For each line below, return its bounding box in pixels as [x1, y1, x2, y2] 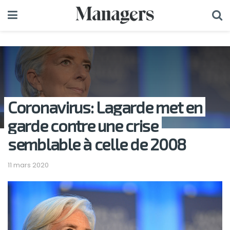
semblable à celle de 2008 [8, 134, 186, 154]
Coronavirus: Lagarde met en [8, 97, 202, 117]
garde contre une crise [8, 116, 158, 135]
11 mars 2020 [8, 160, 49, 170]
